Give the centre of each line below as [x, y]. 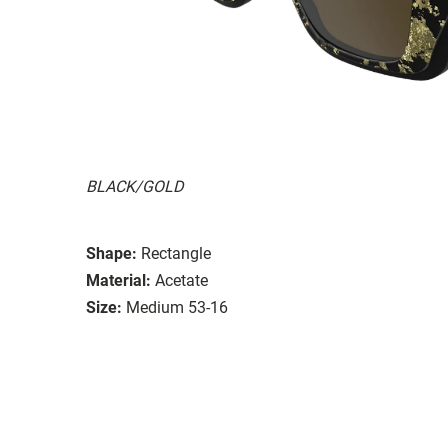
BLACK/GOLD [134, 186]
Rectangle [176, 253]
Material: [118, 280]
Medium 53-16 [177, 307]
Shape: [111, 253]
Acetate [181, 280]
